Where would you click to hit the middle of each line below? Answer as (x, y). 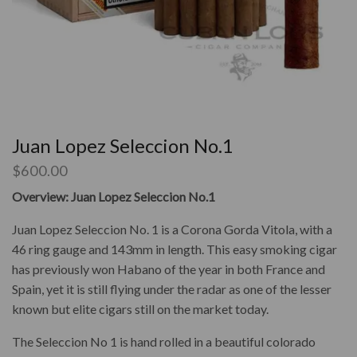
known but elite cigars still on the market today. (141, 309)
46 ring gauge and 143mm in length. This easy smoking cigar (175, 249)
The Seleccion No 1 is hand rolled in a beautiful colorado (164, 342)
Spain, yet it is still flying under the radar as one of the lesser (172, 289)
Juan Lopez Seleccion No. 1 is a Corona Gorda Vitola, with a (172, 229)
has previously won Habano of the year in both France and (169, 269)
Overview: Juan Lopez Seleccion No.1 (114, 197)
